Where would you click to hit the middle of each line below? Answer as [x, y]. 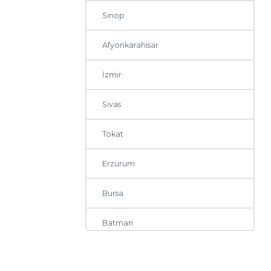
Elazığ [114, 253]
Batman [118, 223]
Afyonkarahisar [131, 45]
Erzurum [119, 164]
